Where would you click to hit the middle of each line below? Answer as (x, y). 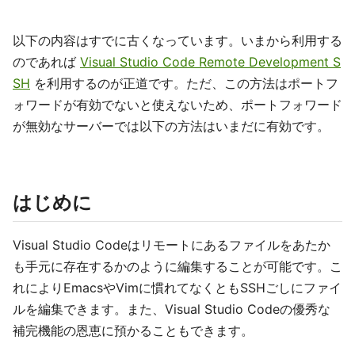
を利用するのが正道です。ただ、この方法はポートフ (184, 83)
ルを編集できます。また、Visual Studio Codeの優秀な (172, 309)
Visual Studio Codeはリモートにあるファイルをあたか (172, 245)
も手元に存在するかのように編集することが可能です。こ (177, 266)
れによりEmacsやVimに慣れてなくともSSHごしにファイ (177, 288)
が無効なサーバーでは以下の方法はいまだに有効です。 (171, 126)
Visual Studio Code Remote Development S (210, 62)
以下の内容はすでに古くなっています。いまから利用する (177, 40)
